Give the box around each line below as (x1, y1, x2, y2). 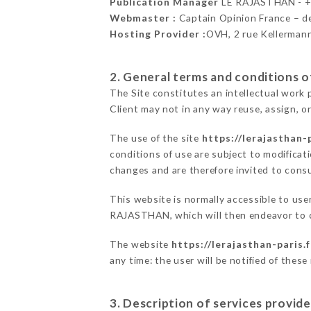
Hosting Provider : (109, 28, 206, 40)
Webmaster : (109, 12, 176, 24)
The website (109, 238, 171, 251)
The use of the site (109, 132, 202, 144)
